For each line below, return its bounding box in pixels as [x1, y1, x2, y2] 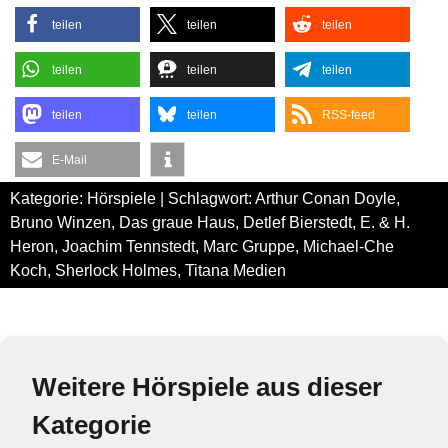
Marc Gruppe [203, 238, 295, 255]
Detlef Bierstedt [243, 214, 352, 231]
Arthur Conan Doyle [255, 190, 396, 207]
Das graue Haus [119, 214, 235, 231]
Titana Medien [185, 262, 286, 279]
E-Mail [52, 153, 87, 167]
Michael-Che [303, 238, 394, 255]
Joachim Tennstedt [62, 238, 195, 255]
